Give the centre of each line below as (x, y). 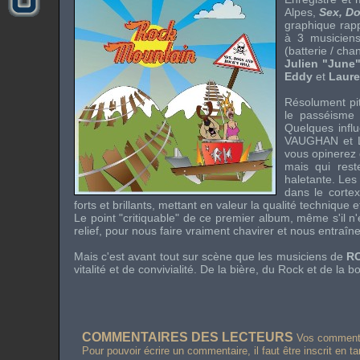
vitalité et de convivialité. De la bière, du (176, 269)
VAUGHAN (311, 141)
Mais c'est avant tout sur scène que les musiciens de (210, 256)
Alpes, (302, 12)
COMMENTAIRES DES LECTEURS (188, 337)
